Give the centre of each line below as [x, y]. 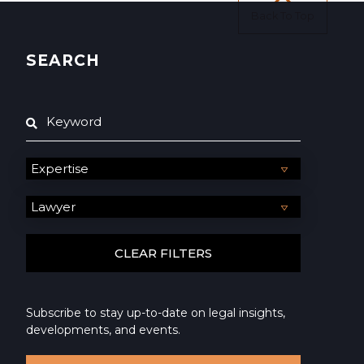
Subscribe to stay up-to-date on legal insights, [156, 313]
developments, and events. [104, 330]
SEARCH [63, 61]
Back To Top [283, 16]
